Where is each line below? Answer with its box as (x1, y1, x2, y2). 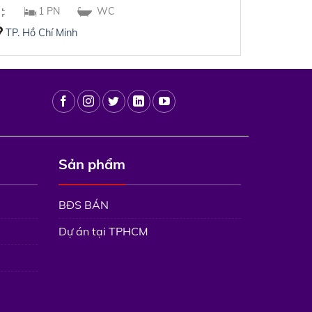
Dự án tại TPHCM (58, 224, 148, 238)
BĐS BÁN (58, 197, 109, 212)
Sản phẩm (58, 155, 125, 173)
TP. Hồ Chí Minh (5, 26, 77, 39)
